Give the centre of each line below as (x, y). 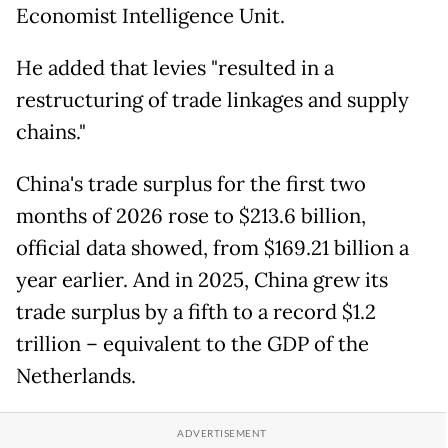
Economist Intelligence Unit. (150, 16)
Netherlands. (76, 376)
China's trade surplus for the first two (191, 184)
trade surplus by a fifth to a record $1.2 (196, 312)
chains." (51, 132)
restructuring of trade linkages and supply (212, 100)
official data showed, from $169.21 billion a (212, 248)
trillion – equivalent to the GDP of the (192, 344)
